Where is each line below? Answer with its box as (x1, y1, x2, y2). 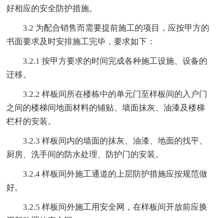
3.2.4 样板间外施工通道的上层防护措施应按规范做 (23, 169, 208, 179)
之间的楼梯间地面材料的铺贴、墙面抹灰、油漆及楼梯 (6, 103, 205, 113)
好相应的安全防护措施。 (6, 4, 98, 14)
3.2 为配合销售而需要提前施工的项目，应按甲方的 (23, 23, 210, 33)
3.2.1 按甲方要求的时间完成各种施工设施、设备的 (23, 56, 208, 66)
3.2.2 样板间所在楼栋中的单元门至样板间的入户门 (23, 90, 208, 99)
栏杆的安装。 (6, 117, 56, 127)
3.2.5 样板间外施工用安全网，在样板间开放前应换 (23, 202, 208, 212)
